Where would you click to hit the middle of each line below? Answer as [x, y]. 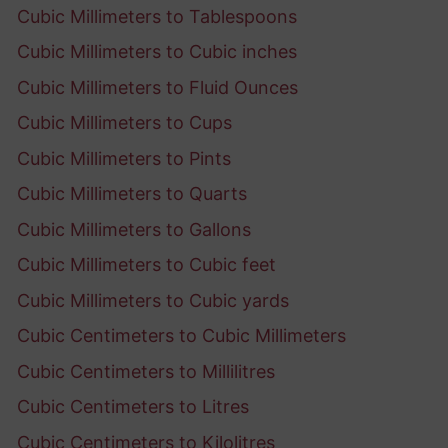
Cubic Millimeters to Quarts [132, 194]
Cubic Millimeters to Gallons [134, 229]
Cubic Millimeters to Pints [124, 158]
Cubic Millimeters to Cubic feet [146, 265]
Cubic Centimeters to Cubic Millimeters [181, 336]
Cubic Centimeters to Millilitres [146, 371]
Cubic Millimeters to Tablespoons [157, 16]
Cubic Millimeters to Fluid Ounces [157, 87]
